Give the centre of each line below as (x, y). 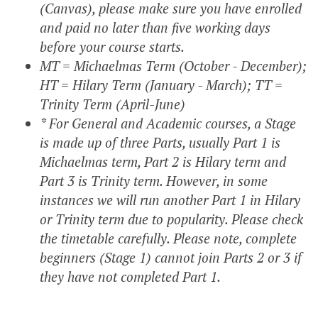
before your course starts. (114, 47)
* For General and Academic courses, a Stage (168, 124)
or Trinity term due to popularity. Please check (171, 219)
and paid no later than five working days (155, 28)
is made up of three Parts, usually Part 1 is (160, 143)
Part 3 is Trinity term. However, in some (154, 181)
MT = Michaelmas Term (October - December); (173, 66)
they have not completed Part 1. (130, 277)
